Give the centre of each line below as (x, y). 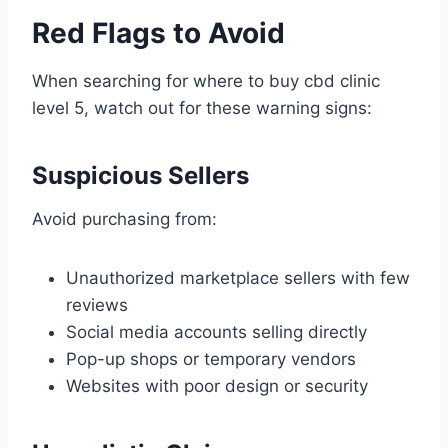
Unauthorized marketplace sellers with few (238, 278)
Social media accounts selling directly (216, 332)
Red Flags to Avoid (158, 33)
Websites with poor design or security (217, 386)
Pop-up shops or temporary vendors (211, 359)
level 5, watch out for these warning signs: (202, 108)
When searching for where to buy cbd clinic (206, 81)
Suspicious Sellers (140, 176)
